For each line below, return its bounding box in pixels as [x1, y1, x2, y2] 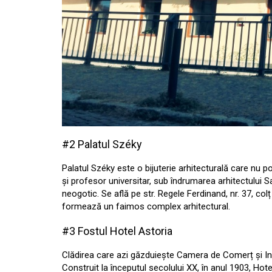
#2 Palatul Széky [62, 138, 142, 151]
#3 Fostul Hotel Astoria [62, 225, 172, 238]
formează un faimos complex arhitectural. [62, 201, 230, 212]
